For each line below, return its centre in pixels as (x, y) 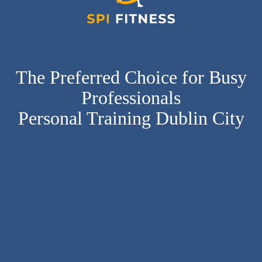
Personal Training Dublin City (131, 118)
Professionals (131, 97)
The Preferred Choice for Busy (131, 77)
